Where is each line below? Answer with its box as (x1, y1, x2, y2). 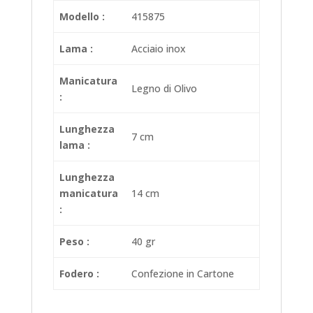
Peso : (59, 235, 89, 249)
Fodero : (59, 267, 99, 281)
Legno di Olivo (131, 82, 197, 96)
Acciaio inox (131, 42, 186, 56)
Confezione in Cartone (131, 267, 234, 281)
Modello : (59, 10, 105, 24)
